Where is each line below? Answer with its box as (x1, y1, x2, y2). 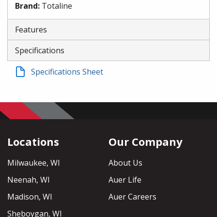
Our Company (108, 134, 183, 149)
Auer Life (108, 174, 141, 186)
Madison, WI (7, 191, 52, 202)
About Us (108, 157, 142, 169)
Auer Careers (108, 191, 156, 202)
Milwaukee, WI (7, 157, 60, 169)
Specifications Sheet (31, 66, 103, 77)
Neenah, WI (7, 174, 50, 186)
